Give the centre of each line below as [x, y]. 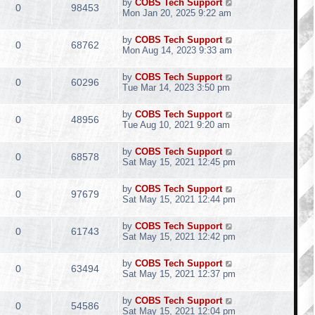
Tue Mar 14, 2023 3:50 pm [176, 88]
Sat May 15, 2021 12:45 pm [179, 162]
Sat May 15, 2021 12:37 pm [179, 274]
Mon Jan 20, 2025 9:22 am [177, 13]
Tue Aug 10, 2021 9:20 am [176, 125]
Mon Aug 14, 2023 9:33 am [177, 50]
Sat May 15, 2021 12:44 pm [179, 199]
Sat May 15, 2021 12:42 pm [179, 237]
